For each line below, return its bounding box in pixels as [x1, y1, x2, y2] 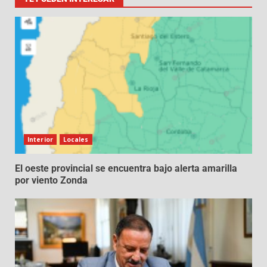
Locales [63, 135, 89, 144]
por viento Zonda [15, 175, 88, 187]
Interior [27, 135, 53, 144]
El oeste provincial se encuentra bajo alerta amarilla [15, 163, 237, 175]
